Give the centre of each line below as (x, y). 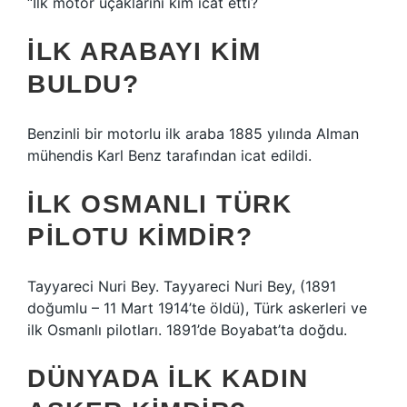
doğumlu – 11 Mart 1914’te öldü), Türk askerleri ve (197, 308)
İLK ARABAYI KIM (144, 51)
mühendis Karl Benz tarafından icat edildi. (169, 155)
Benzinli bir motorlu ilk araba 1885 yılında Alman (193, 134)
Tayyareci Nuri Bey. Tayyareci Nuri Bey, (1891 (182, 286)
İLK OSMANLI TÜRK (159, 204)
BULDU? (83, 84)
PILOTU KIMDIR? (140, 237)
